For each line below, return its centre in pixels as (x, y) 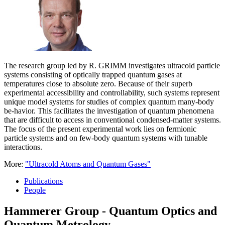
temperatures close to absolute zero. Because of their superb (98, 83)
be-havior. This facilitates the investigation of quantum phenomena (109, 110)
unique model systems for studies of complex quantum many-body (109, 101)
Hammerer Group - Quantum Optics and (110, 211)
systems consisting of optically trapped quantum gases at (93, 74)
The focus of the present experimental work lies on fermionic (100, 129)
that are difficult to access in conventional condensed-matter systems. (113, 120)
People (35, 190)
